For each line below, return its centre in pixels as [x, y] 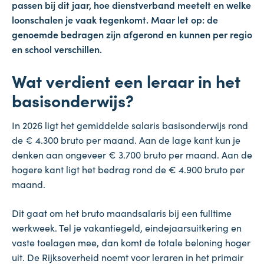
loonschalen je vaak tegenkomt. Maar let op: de [115, 20]
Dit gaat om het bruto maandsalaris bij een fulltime [122, 213]
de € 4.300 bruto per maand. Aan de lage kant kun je [126, 140]
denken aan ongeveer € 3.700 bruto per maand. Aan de [132, 155]
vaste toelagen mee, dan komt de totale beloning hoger [131, 242]
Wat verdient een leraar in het [126, 81]
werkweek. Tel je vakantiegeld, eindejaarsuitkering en [127, 228]
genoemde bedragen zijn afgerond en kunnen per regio [132, 34]
